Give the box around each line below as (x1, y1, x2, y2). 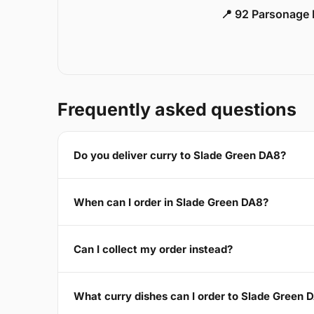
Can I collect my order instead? (74, 242, 233, 256)
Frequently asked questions (57, 99, 296, 121)
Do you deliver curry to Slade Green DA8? (74, 148, 286, 162)
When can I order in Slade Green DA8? (74, 195, 268, 209)
